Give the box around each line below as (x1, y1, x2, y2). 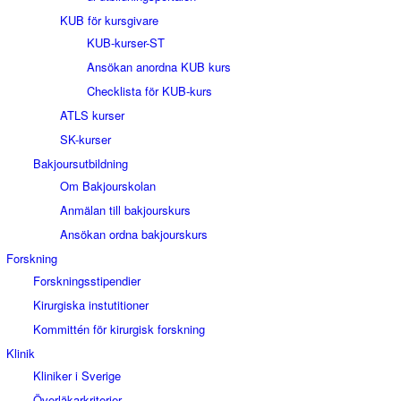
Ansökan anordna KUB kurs (87, 58, 231, 75)
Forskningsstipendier (33, 272, 141, 289)
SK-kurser (60, 131, 111, 148)
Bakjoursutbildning (33, 155, 128, 172)
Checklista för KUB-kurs (87, 82, 212, 99)
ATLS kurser (60, 107, 124, 124)
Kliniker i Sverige (33, 367, 121, 384)
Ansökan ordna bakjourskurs (60, 226, 208, 243)
